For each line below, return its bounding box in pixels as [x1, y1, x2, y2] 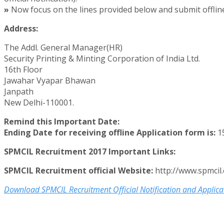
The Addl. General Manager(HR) [4, 42, 122, 53]
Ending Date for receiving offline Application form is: [4, 127, 215, 138]
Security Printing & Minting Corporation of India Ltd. [4, 53, 200, 64]
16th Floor [4, 64, 42, 75]
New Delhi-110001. [4, 97, 74, 108]
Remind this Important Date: [4, 116, 119, 127]
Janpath [4, 86, 33, 97]
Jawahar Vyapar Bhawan [4, 75, 95, 86]
